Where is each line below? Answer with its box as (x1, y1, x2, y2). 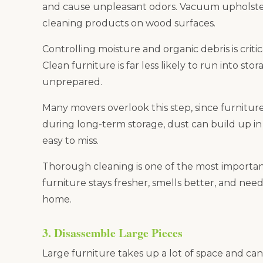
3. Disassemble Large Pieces (42, 224, 183, 241)
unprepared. (42, 76, 102, 88)
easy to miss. (42, 135, 99, 147)
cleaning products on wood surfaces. (42, 17, 215, 29)
